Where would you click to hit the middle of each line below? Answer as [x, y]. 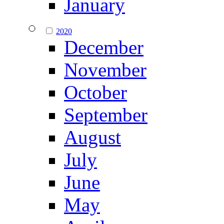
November [105, 70]
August [92, 137]
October [95, 92]
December [104, 47]
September [106, 115]
